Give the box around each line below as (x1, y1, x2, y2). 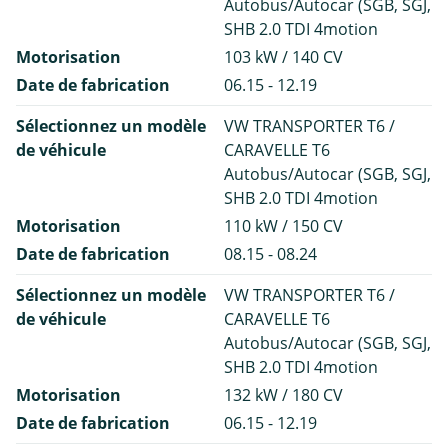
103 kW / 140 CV (224, 45, 343, 68)
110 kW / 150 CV (224, 214, 343, 237)
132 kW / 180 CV (224, 383, 343, 406)
